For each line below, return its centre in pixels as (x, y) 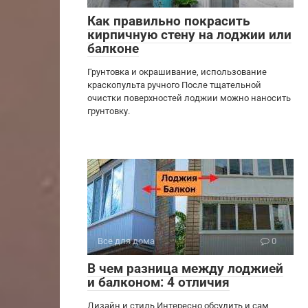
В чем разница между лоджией (185, 268)
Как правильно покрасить (169, 21)
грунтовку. (109, 111)
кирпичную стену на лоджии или (189, 35)
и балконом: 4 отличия (158, 282)
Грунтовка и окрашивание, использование (177, 72)
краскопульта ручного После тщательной (174, 85)
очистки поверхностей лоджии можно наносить (189, 98)
